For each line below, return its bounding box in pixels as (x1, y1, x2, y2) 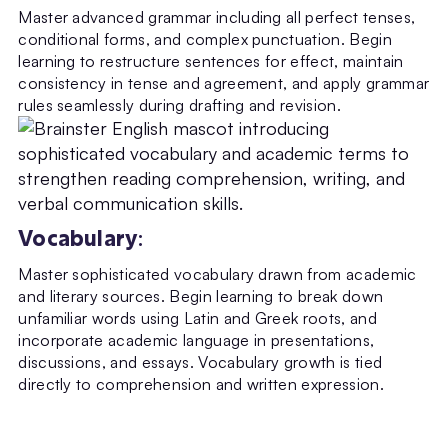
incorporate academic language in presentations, (18, 330, 375, 351)
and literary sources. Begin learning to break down (18, 286, 384, 307)
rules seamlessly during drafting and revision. (18, 95, 341, 116)
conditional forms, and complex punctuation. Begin (18, 29, 392, 50)
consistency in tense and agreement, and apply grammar (18, 73, 430, 94)
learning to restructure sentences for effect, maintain (18, 51, 404, 72)
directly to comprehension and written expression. (18, 374, 384, 395)
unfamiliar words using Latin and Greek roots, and (18, 308, 377, 329)
